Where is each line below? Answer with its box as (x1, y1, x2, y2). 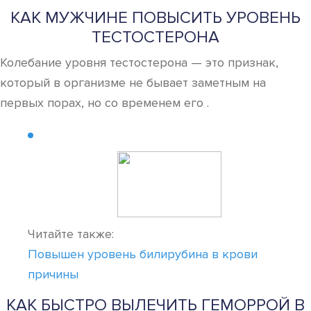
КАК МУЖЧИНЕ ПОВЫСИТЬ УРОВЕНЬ (10, 8, 301, 28)
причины (28, 267, 78, 282)
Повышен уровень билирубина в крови (28, 246, 258, 262)
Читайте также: (28, 226, 114, 242)
